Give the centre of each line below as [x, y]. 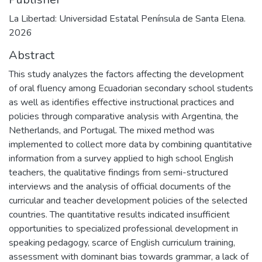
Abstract [32, 55]
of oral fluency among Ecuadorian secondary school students [131, 88]
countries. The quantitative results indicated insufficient [119, 215]
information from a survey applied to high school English [121, 158]
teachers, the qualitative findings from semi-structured [118, 173]
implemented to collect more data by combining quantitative [130, 144]
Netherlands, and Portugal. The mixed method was [112, 130]
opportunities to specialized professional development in [123, 229]
